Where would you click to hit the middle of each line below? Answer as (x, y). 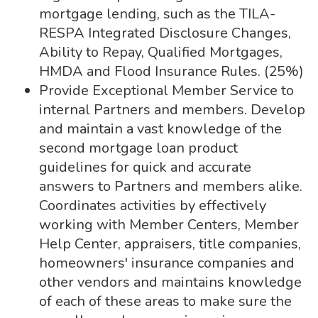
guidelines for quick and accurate (145, 167)
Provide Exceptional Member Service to (166, 91)
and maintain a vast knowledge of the (160, 129)
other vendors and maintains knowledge (170, 282)
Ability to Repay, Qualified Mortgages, (161, 52)
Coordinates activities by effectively (153, 205)
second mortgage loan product (138, 148)
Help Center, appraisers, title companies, (170, 244)
